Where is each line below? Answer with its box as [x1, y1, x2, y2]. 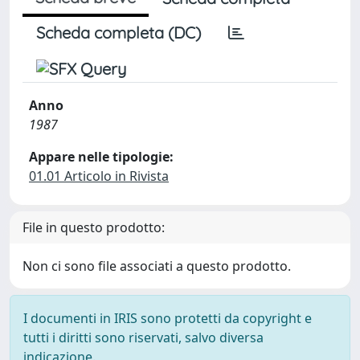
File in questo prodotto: [22, 219, 165, 236]
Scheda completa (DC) [36, 22, 201, 43]
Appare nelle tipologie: [29, 148, 174, 166]
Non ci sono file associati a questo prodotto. [22, 257, 291, 275]
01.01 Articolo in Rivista [29, 167, 169, 185]
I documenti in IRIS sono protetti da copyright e [23, 309, 312, 327]
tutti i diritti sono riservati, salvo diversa [23, 329, 264, 346]
